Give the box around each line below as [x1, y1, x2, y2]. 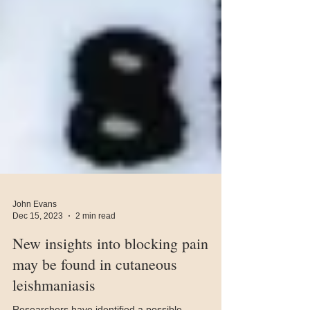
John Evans [12, 227, 57, 237]
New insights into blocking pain [12, 261, 208, 281]
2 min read [75, 238, 116, 248]
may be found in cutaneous [12, 282, 177, 302]
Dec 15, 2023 [12, 238, 63, 248]
